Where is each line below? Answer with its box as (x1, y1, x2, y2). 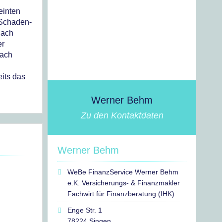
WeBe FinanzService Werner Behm (67, 168, 178, 176)
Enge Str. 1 (67, 206, 102, 214)
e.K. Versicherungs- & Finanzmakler (67, 179, 180, 187)
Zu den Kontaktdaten (80, 111, 164, 120)
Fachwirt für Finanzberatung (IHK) (67, 190, 174, 198)
